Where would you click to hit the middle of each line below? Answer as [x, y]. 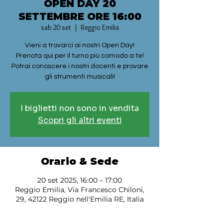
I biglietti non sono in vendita [80, 108]
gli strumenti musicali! [80, 77]
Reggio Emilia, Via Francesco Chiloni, [80, 190]
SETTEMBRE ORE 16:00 [80, 16]
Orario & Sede [80, 161]
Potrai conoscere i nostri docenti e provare [80, 66]
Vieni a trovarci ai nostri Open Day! [80, 45]
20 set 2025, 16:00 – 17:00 [80, 180]
